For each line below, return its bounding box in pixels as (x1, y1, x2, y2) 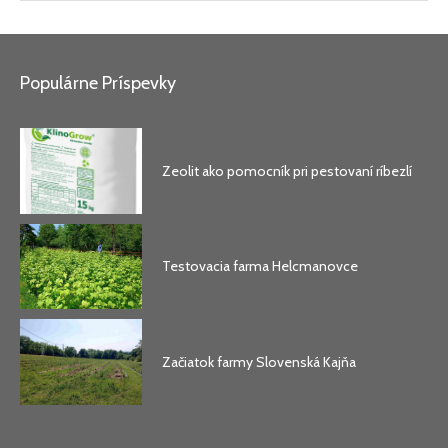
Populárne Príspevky (20, 71, 176, 94)
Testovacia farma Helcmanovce (162, 257, 359, 276)
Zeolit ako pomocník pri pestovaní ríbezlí (162, 161, 413, 180)
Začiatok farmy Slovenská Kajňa (162, 353, 357, 372)
